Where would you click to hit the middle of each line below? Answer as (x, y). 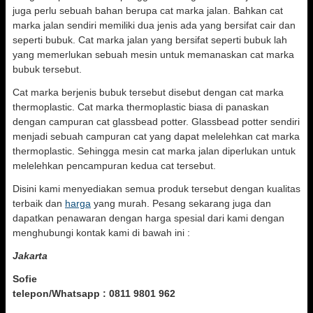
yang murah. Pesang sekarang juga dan (181, 203)
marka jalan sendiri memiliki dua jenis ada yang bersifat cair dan (154, 25)
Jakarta (30, 256)
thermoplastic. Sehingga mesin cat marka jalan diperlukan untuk (154, 151)
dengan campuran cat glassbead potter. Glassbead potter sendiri (156, 122)
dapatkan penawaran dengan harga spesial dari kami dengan (148, 218)
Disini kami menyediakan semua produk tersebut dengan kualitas (156, 189)
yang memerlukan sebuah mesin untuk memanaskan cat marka (153, 54)
